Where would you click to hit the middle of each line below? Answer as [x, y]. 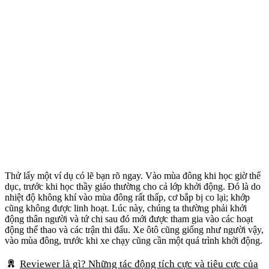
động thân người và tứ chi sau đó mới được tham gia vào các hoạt [129, 219]
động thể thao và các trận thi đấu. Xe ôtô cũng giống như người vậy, [134, 230]
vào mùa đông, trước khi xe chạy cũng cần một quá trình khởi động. [134, 241]
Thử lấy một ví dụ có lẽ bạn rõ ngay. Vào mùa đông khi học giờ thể [133, 176]
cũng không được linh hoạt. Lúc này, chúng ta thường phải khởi [126, 208]
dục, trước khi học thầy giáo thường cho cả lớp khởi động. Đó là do [133, 187]
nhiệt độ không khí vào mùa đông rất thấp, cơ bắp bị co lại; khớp [127, 198]
